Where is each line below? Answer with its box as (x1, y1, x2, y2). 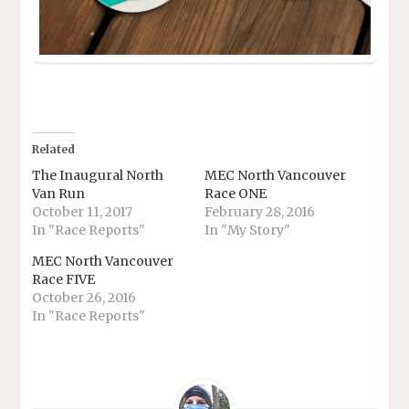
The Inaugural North (31, 167, 163, 184)
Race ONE (204, 185, 267, 203)
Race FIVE (31, 271, 95, 288)
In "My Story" (204, 222, 290, 239)
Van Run (31, 185, 85, 203)
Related (31, 142, 75, 157)
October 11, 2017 (31, 204, 132, 221)
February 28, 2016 (204, 204, 315, 221)
